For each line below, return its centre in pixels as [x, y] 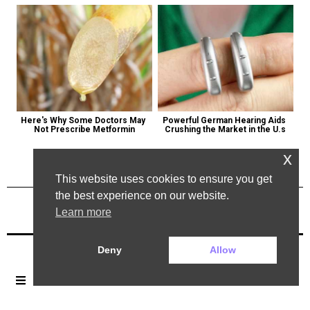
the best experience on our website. [142, 196]
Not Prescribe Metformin [84, 130]
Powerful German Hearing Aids [225, 121]
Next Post [260, 231]
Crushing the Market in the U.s [226, 130]
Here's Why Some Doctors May [83, 121]
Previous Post [59, 231]
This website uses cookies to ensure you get [164, 179]
